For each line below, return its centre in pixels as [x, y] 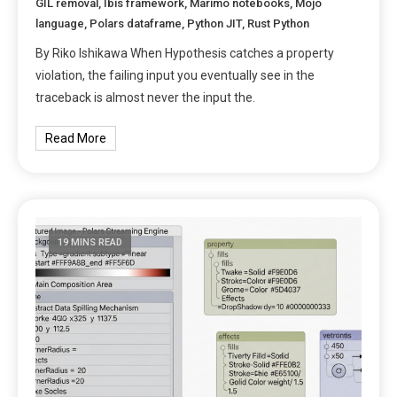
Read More [76, 138]
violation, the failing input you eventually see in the [175, 75]
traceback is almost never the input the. [146, 97]
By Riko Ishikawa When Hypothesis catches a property [185, 53]
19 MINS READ [90, 242]
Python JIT [215, 23]
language [60, 23]
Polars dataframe [136, 23]
